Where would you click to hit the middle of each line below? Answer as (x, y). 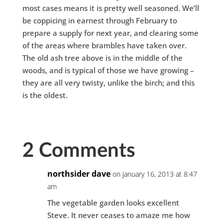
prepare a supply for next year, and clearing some (110, 33)
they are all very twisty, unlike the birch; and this (108, 83)
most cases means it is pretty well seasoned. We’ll (111, 8)
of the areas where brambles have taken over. (104, 46)
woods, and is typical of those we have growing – (108, 70)
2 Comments (79, 151)
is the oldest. (45, 95)
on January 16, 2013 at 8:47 (155, 174)
